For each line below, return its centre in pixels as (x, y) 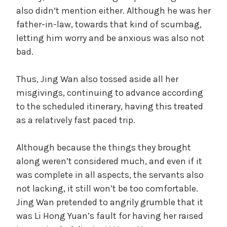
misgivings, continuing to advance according (110, 92)
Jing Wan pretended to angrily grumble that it (110, 202)
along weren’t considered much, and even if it (109, 161)
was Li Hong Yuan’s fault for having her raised (110, 216)
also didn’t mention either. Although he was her (113, 10)
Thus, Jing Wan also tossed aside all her (97, 79)
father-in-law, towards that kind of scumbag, (109, 24)
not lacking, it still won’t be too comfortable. (107, 188)
